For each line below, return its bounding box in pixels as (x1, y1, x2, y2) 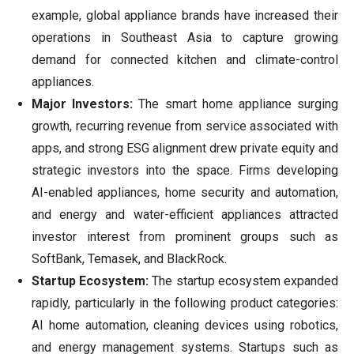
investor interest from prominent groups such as (32, 229, 338, 245)
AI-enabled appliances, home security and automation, (32, 185, 338, 201)
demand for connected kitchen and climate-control (32, 52, 338, 68)
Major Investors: (32, 96, 139, 112)
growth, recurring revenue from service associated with (32, 119, 338, 134)
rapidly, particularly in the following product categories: (32, 296, 338, 311)
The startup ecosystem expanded (149, 273, 339, 289)
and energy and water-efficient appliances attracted (32, 207, 338, 223)
